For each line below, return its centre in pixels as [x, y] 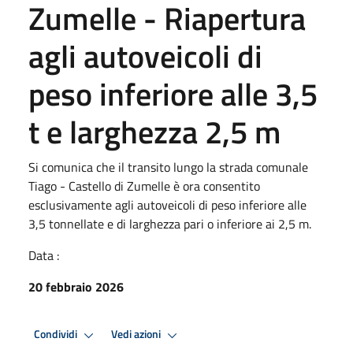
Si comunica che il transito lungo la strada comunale [168, 167]
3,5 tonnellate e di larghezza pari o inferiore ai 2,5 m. [171, 223]
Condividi [57, 334]
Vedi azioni [137, 334]
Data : [44, 255]
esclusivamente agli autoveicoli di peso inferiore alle [167, 204]
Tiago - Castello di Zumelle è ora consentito [144, 186]
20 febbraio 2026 [76, 286]
